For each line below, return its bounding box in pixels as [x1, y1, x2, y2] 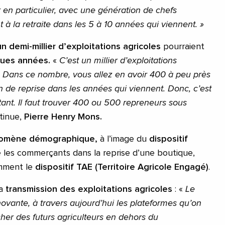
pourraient [161, 42, 204, 51]
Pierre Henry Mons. [22, 112, 102, 122]
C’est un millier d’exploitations [59, 56, 177, 65]
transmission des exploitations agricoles [6, 184, 172, 194]
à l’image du [97, 134, 149, 144]
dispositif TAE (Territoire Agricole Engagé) [35, 162, 208, 172]
